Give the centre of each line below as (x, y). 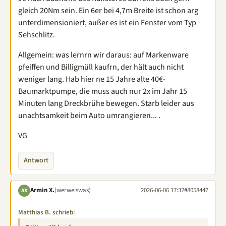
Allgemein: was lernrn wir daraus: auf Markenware (103, 55)
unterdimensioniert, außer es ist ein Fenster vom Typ (107, 22)
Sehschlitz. (37, 35)
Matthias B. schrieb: (47, 212)
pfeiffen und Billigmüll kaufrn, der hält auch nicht (101, 67)
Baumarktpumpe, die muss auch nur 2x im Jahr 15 (103, 91)
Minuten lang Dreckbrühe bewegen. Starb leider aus (106, 103)
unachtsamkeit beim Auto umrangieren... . (89, 115)
